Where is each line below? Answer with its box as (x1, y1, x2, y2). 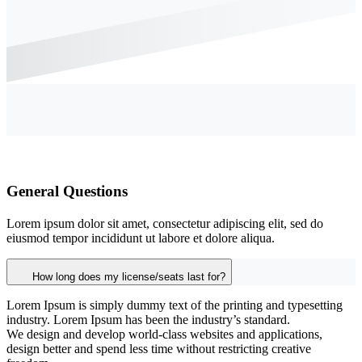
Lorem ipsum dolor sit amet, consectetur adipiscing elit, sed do (6, 217, 323, 231)
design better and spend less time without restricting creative (6, 342, 311, 356)
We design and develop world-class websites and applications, (6, 327, 322, 342)
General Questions (6, 183, 128, 200)
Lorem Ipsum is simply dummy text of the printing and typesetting (6, 298, 343, 313)
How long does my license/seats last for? (32, 271, 225, 284)
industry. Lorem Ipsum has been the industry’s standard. (6, 313, 290, 327)
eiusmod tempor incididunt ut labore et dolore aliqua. (6, 231, 275, 246)
